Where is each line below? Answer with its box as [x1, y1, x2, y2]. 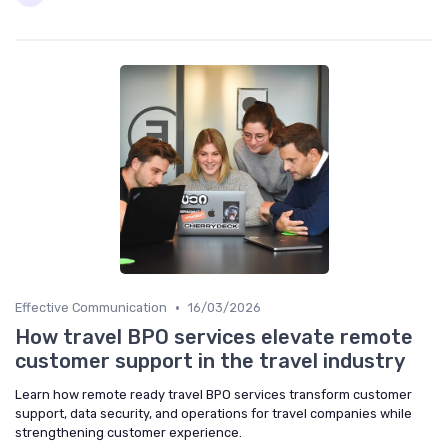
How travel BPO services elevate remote [15, 325, 413, 350]
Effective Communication [15, 300, 167, 316]
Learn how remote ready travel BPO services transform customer [15, 387, 412, 403]
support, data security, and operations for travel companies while [15, 406, 412, 422]
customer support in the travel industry [15, 349, 405, 374]
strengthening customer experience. [15, 425, 242, 441]
